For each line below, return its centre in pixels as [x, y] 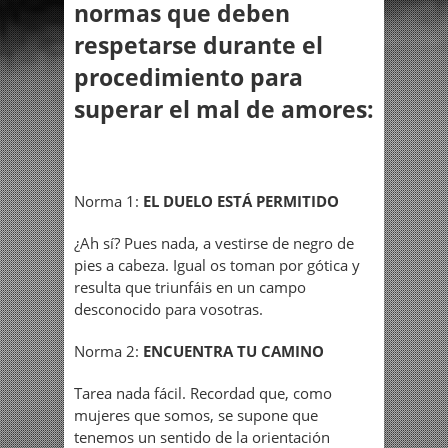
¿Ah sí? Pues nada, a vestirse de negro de [214, 243]
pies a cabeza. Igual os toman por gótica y [217, 265]
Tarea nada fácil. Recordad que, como [203, 393]
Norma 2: [108, 351]
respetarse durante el [198, 44]
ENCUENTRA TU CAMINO [233, 351]
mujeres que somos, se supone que [196, 415]
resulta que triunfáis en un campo [190, 287]
